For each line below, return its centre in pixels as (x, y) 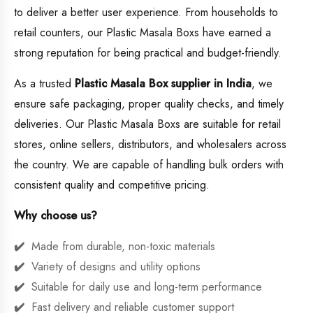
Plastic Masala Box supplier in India (163, 84)
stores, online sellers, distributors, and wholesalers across (150, 145)
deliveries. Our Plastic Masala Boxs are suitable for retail (147, 124)
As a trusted (44, 84)
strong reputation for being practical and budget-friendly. (148, 53)
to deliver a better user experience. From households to (146, 13)
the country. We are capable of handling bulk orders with (149, 165)
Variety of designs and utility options (116, 267)
